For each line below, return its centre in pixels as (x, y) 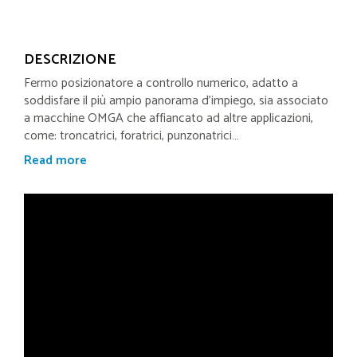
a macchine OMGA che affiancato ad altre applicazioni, (169, 118)
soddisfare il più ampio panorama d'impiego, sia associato (176, 100)
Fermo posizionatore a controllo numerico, (136, 83)
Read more (55, 160)
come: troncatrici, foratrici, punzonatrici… (131, 135)
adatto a (273, 83)
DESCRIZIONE (70, 59)
